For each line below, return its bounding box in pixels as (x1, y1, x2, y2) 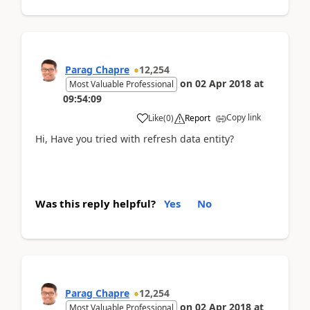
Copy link (226, 111, 261, 123)
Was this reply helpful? (35, 197, 156, 210)
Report (185, 112, 210, 124)
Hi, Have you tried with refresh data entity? (35, 132, 234, 145)
